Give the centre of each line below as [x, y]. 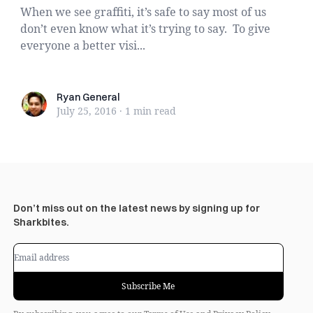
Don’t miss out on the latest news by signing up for [136, 208]
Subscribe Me [148, 286]
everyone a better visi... [83, 45]
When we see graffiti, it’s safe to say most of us [144, 12]
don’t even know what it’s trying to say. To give [146, 29]
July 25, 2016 [87, 111]
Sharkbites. [41, 222]
